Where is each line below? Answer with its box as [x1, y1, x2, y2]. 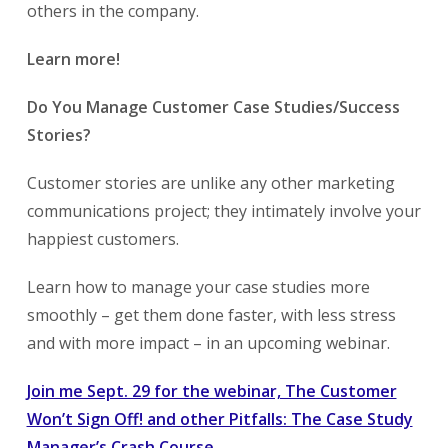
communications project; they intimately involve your [26, 199, 421, 222]
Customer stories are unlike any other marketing [26, 171, 395, 194]
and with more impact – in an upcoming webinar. [26, 331, 390, 354]
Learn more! [26, 47, 120, 70]
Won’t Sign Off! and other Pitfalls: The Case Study [26, 407, 413, 430]
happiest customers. [26, 227, 179, 250]
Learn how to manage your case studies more [26, 275, 370, 298]
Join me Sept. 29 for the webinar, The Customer [26, 379, 397, 402]
